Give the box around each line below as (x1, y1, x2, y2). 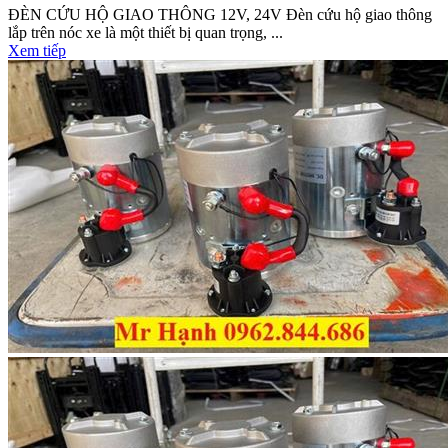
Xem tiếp (8, 41, 66, 59)
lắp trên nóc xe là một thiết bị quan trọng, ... (8, 23, 283, 41)
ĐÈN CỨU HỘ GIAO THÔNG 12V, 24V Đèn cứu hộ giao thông (8, 5, 432, 23)
